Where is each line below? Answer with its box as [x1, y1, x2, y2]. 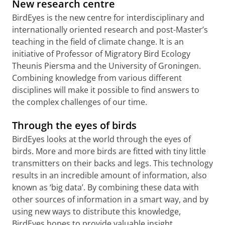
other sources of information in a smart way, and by [12, 194, 208, 205]
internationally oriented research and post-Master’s [12, 24, 208, 35]
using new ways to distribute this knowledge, [12, 206, 181, 217]
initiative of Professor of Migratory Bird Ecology [12, 48, 190, 59]
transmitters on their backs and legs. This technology [12, 158, 213, 169]
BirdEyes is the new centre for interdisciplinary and [12, 12, 204, 23]
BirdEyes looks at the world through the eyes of [12, 134, 191, 145]
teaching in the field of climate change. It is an [12, 36, 184, 47]
